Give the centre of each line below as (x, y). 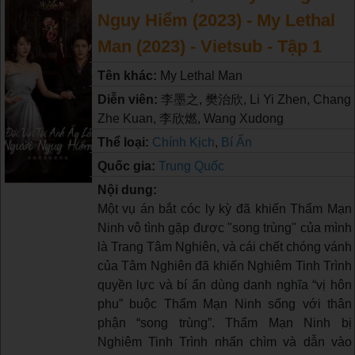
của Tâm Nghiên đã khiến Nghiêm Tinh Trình (224, 265)
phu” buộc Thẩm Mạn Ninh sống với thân (224, 303)
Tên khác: (128, 75)
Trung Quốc (191, 166)
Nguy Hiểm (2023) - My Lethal (216, 20)
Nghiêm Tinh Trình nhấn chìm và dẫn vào (224, 342)
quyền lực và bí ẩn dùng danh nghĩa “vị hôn (224, 284)
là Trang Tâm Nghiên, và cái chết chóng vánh (224, 246)
